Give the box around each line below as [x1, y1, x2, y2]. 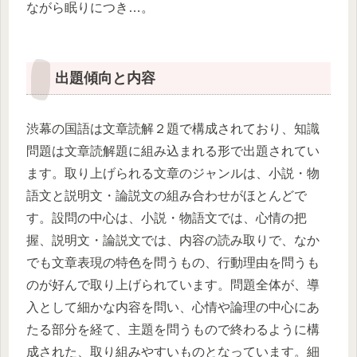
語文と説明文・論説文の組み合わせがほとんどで [26, 189, 307, 202]
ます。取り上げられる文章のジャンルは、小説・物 [26, 167, 320, 180]
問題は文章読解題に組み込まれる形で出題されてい [26, 144, 320, 158]
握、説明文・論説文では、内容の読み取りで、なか [26, 233, 320, 247]
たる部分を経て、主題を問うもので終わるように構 [26, 323, 320, 336]
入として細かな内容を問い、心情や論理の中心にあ [26, 300, 320, 314]
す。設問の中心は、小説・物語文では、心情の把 [26, 211, 307, 225]
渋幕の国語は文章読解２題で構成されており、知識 [26, 122, 320, 135]
